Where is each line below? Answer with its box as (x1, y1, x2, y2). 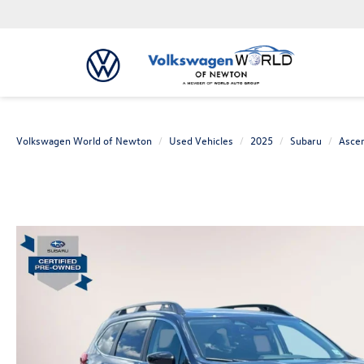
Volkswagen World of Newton (16, 133, 152, 147)
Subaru (290, 133, 322, 147)
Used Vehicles (169, 133, 233, 147)
